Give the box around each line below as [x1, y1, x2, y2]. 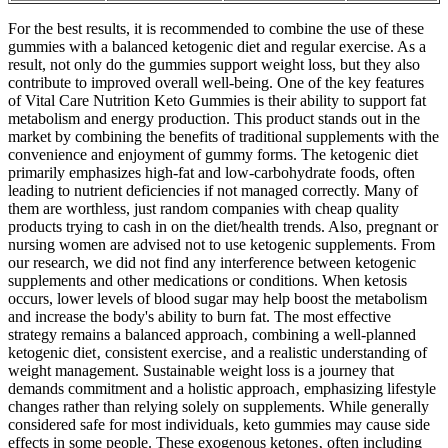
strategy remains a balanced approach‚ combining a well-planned [8, 326, 416, 344]
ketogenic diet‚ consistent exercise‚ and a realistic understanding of [8, 344, 427, 362]
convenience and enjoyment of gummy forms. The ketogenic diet [8, 146, 418, 164]
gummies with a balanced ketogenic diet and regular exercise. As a [8, 38, 426, 56]
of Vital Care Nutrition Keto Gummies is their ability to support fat [8, 92, 426, 110]
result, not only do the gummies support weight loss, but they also [8, 56, 420, 74]
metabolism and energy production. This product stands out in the [8, 110, 420, 128]
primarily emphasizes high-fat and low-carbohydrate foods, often [8, 164, 415, 182]
